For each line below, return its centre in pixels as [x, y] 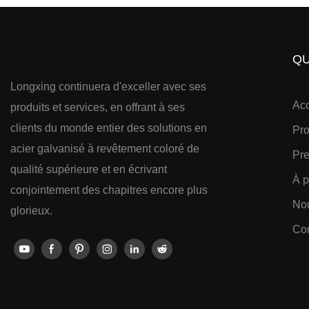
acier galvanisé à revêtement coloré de [105, 149]
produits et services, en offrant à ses [98, 108]
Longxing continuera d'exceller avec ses [108, 87]
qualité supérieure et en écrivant [89, 170]
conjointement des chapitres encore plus [109, 190]
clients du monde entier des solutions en [109, 128]
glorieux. [31, 211]
